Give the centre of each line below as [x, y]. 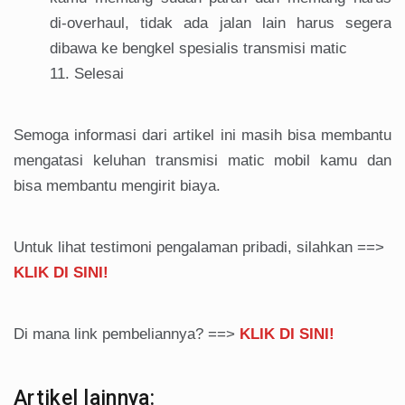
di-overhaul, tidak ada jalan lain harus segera [221, 24]
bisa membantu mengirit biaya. [117, 186]
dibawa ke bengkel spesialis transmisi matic [198, 49]
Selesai [99, 74]
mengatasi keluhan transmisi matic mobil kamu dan [202, 161]
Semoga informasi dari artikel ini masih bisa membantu [202, 136]
